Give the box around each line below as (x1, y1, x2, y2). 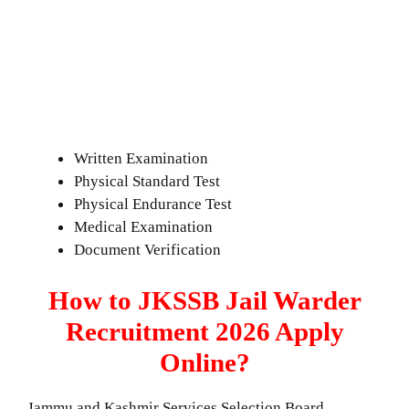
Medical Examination (74, 218, 213, 236)
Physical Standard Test (74, 173, 220, 191)
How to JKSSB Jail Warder (47, 285, 362, 315)
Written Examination (74, 150, 208, 168)
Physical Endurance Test (74, 195, 232, 214)
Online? (159, 347, 250, 377)
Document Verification (74, 241, 225, 259)
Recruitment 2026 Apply (65, 316, 344, 346)
